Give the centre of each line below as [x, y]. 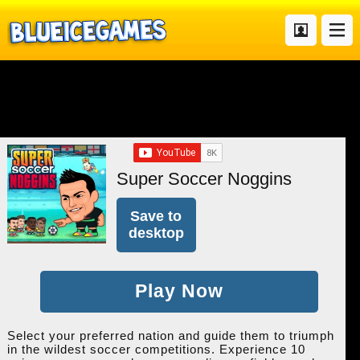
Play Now [180, 292]
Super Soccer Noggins [204, 178]
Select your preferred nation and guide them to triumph [170, 336]
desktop [156, 233]
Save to [156, 216]
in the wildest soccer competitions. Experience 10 [156, 350]
